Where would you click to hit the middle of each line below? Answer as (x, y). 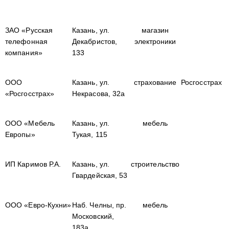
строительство (155, 164)
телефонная (26, 41)
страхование (155, 82)
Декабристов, (95, 41)
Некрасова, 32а (99, 94)
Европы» (20, 134)
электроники (155, 41)
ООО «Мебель (30, 123)
